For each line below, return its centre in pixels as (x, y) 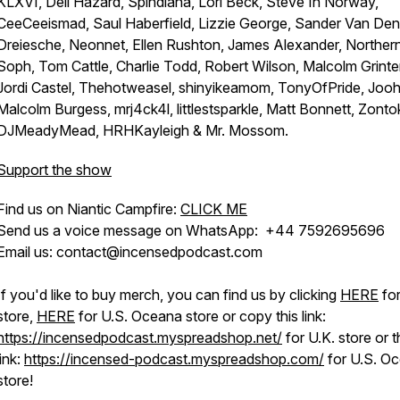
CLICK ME (214, 209)
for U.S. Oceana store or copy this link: (200, 316)
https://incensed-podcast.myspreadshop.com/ (174, 359)
